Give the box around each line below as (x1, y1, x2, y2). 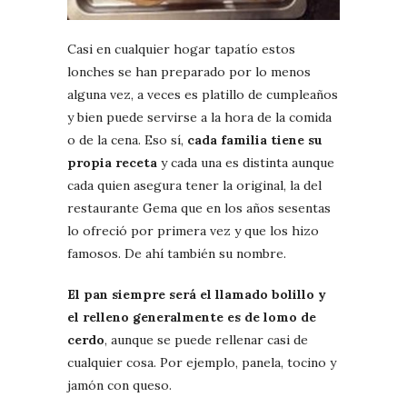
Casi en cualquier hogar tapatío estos (67, 40, 295, 57)
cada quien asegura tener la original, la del (67, 176, 322, 194)
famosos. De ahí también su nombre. (67, 244, 286, 262)
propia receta (67, 154, 157, 171)
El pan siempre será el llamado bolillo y (67, 285, 326, 303)
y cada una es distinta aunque (157, 154, 334, 171)
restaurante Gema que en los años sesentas (67, 199, 331, 216)
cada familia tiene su (187, 131, 323, 148)
